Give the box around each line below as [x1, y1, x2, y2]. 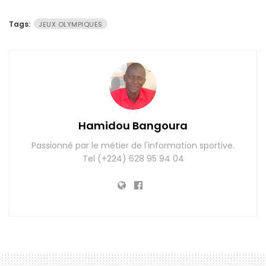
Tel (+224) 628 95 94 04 [82, 152, 184, 164]
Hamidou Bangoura [78, 118, 188, 133]
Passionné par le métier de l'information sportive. [31, 139, 235, 151]
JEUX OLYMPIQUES [39, 19, 103, 29]
